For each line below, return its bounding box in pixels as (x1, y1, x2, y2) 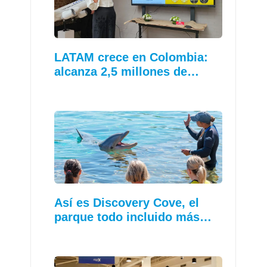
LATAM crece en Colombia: (54, 50, 209, 64)
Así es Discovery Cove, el (54, 196, 200, 210)
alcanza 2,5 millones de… (54, 64, 200, 78)
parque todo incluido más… (54, 210, 212, 224)
